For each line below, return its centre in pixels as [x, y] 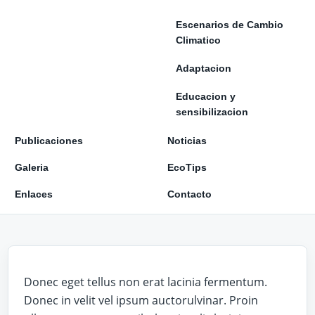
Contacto [189, 194]
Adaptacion [204, 68]
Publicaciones [49, 141]
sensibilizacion [212, 112]
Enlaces [34, 194]
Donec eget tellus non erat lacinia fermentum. [146, 282]
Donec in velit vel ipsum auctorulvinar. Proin [141, 300]
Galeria [32, 167]
